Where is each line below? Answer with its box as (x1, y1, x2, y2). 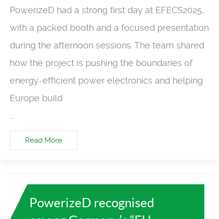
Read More (25, 135, 62, 145)
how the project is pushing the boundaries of (10, 58, 193, 68)
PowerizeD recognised (29, 195, 154, 210)
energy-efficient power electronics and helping (10, 75, 203, 86)
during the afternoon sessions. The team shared (10, 40, 204, 51)
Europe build (10, 93, 63, 104)
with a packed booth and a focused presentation (10, 22, 209, 33)
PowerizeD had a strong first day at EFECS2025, (10, 5, 204, 16)
